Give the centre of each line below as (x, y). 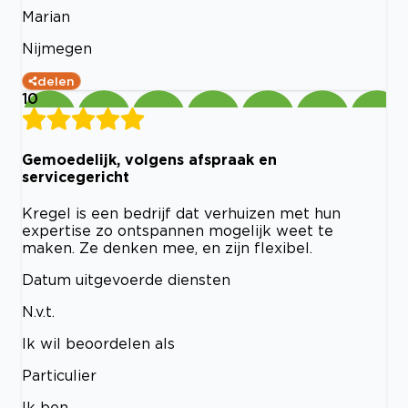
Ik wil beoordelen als (98, 344)
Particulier (59, 376)
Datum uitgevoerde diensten (126, 280)
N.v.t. (38, 312)
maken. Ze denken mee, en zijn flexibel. (167, 248)
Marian (46, 16)
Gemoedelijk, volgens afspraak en (149, 159)
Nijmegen (57, 48)
